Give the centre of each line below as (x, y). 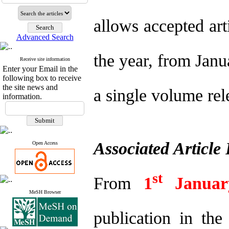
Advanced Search (45, 37)
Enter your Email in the (40, 69)
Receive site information (45, 59)
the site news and (30, 87)
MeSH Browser (45, 192)
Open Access (45, 143)
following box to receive (42, 78)
